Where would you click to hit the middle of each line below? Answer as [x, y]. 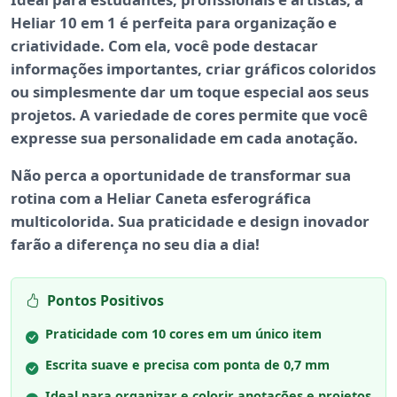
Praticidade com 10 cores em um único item [183, 334]
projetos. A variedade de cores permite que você [189, 115]
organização [279, 23]
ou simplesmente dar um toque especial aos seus [190, 92]
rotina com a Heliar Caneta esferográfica [161, 198]
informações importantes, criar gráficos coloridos [193, 69]
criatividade [55, 46]
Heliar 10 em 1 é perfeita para [122, 23]
